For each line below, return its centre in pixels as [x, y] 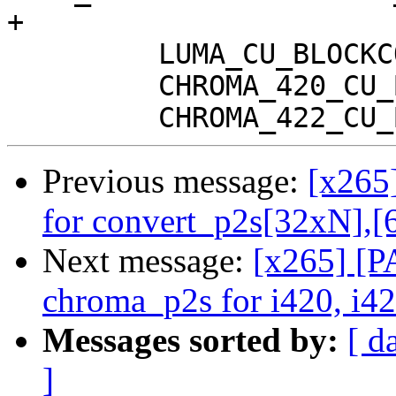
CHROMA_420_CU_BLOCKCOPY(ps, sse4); [83, 86]
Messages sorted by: [190, 340]
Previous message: [175, 181]
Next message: [148, 261]
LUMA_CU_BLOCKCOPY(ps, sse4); [83, 54]
